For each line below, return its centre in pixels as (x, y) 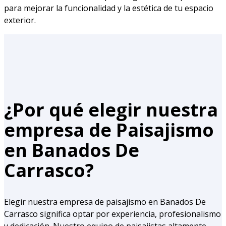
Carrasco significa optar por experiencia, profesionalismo (112, 214)
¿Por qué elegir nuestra (111, 110)
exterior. (20, 20)
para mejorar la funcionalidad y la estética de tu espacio (109, 8)
